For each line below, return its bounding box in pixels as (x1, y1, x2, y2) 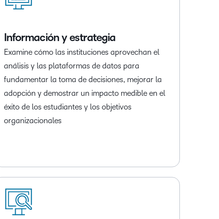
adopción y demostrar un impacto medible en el (3, 89, 165, 98)
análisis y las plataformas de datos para (3, 62, 139, 70)
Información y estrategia (3, 32, 116, 44)
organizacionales (3, 116, 62, 125)
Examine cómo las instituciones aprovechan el (3, 48, 159, 57)
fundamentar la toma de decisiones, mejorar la (3, 75, 162, 84)
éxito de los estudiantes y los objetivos (3, 103, 131, 111)
